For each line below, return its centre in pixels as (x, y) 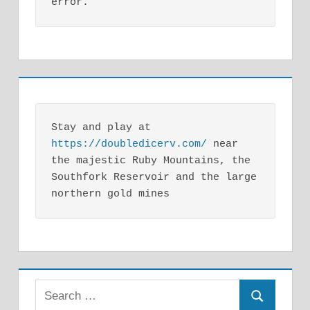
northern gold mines (110, 194)
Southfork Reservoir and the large (154, 177)
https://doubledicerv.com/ (129, 144)
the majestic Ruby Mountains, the (151, 161)
